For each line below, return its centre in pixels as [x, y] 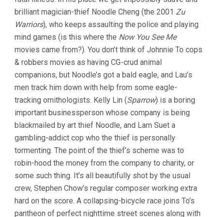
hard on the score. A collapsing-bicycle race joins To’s [105, 201]
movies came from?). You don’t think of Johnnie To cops [108, 50]
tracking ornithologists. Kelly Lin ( [71, 100]
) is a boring [175, 100]
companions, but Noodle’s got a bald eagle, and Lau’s [103, 75]
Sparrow [141, 100]
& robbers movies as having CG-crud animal [88, 62]
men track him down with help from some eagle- [96, 87]
